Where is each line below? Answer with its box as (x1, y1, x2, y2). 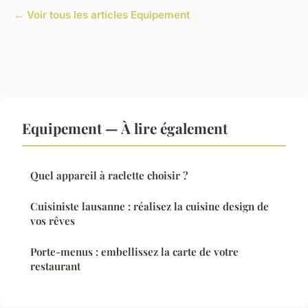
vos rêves (30, 213, 75, 228)
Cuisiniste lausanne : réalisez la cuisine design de (30, 199, 269, 213)
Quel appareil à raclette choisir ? (30, 168, 188, 182)
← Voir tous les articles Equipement (14, 8, 190, 21)
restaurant (30, 258, 80, 273)
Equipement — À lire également (22, 118, 228, 137)
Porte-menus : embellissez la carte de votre (30, 244, 239, 258)
